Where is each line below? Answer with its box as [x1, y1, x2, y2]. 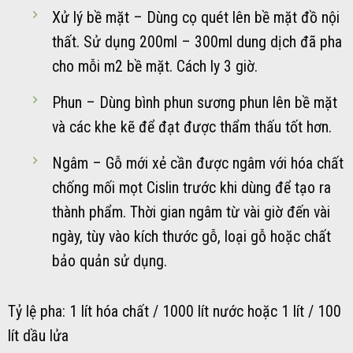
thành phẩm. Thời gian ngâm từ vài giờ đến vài [51, 203, 330, 221]
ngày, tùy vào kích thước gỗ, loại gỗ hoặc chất [51, 227, 331, 246]
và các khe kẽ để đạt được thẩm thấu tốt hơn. [51, 117, 332, 136]
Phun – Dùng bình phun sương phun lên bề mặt [51, 93, 337, 112]
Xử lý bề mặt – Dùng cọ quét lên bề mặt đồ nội [51, 8, 340, 27]
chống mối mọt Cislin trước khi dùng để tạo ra [51, 178, 331, 197]
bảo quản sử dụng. [51, 251, 167, 270]
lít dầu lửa [8, 327, 69, 346]
